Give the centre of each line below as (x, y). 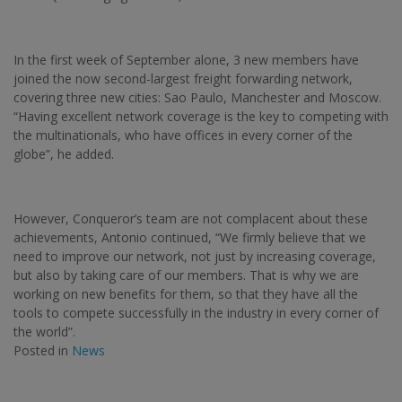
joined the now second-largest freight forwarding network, (183, 78)
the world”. (44, 331)
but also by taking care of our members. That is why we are (186, 275)
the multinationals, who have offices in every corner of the (183, 135)
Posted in (43, 350)
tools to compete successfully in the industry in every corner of (196, 312)
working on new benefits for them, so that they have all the (186, 293)
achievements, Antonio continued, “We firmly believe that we (190, 237)
